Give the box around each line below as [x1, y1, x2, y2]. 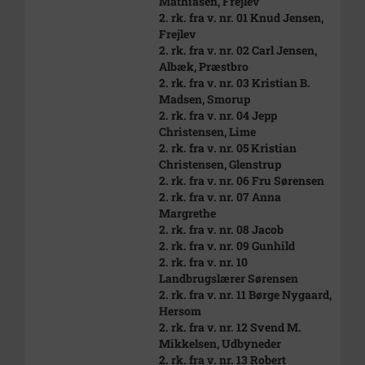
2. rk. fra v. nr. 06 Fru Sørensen [159, 173, 324, 188]
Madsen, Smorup [159, 91, 250, 107]
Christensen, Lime [159, 124, 256, 139]
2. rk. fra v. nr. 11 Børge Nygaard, [159, 287, 332, 302]
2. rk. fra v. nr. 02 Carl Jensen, [159, 42, 317, 58]
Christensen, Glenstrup [159, 156, 281, 172]
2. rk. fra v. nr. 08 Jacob [159, 222, 284, 237]
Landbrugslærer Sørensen [159, 270, 298, 286]
